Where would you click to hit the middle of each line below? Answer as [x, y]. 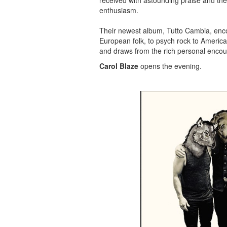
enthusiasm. [120, 10]
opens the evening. [170, 66]
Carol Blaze [119, 66]
